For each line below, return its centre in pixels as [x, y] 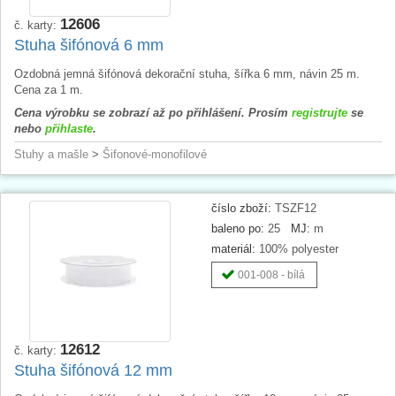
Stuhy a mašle [51, 154]
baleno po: [238, 228]
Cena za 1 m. [49, 89]
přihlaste [69, 128]
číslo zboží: [241, 208]
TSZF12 [294, 208]
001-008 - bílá [271, 274]
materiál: [233, 248]
